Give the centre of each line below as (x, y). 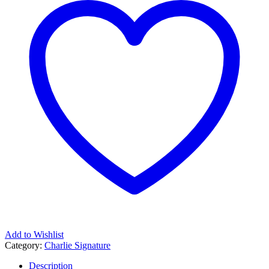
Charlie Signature (77, 245)
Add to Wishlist (34, 234)
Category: (25, 245)
